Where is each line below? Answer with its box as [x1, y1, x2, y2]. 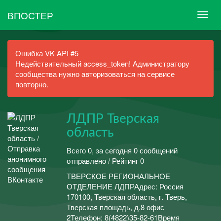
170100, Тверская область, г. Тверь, [67, 191, 187, 202]
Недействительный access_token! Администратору [15, 58, 189, 69]
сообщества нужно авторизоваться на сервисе [15, 69, 175, 79]
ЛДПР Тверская [67, 112, 159, 125]
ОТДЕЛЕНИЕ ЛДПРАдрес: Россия [67, 181, 184, 191]
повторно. [15, 79, 48, 89]
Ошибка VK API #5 [15, 48, 78, 58]
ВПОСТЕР [7, 8, 53, 22]
